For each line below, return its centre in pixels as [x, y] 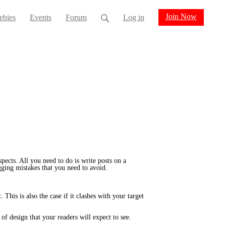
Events [41, 17]
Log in [134, 17]
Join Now [181, 16]
